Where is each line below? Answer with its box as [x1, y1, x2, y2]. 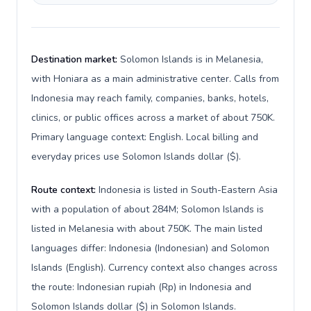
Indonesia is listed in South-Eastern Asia [99, 183, 278, 196]
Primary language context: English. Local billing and [31, 131, 258, 144]
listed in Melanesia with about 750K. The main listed [31, 222, 262, 235]
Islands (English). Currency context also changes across [31, 261, 278, 274]
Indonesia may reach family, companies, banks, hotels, [31, 92, 269, 105]
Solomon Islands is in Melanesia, [120, 53, 263, 66]
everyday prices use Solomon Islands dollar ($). [31, 150, 241, 163]
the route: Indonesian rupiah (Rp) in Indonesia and [31, 280, 251, 294]
